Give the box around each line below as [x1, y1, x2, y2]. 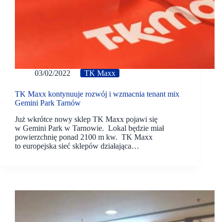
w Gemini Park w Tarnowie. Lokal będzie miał [15, 123, 164, 132]
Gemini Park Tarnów [15, 99, 81, 108]
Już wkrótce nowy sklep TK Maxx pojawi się [15, 114, 158, 123]
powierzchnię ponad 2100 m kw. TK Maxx [15, 132, 153, 141]
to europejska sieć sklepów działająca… [15, 141, 139, 150]
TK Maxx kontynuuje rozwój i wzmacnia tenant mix [15, 90, 179, 99]
